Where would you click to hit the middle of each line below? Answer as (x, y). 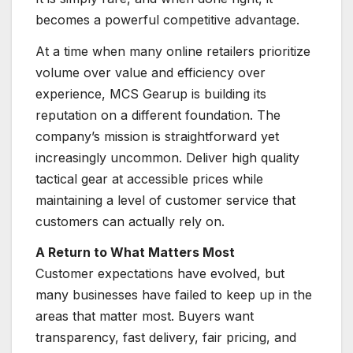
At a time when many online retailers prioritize (173, 51)
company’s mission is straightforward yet (157, 136)
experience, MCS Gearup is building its (151, 93)
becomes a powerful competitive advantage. (167, 19)
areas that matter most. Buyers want (145, 316)
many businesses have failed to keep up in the (174, 295)
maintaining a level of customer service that (165, 200)
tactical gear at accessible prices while (149, 178)
